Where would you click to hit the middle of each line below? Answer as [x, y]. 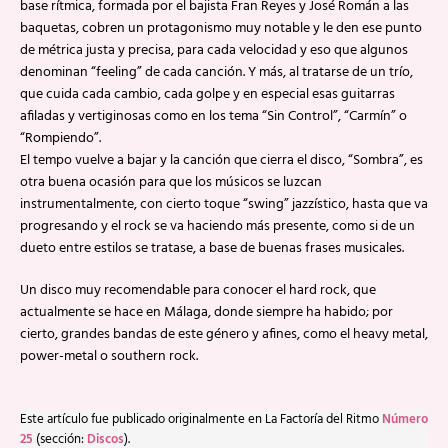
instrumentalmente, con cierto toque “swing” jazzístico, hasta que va [224, 204]
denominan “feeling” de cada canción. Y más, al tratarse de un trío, [216, 72]
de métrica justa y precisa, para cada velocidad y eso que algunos [214, 50]
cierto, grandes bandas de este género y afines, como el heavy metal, [224, 334]
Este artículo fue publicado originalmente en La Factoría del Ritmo [201, 420]
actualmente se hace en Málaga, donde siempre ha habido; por [206, 312]
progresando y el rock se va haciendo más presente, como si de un [217, 226]
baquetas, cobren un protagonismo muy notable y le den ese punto [221, 28]
